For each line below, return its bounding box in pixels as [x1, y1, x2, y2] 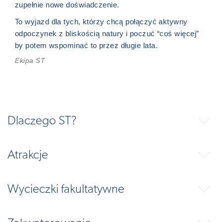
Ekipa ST [15, 56, 45, 65]
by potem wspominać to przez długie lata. [15, 41, 160, 50]
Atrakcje [7, 149, 48, 162]
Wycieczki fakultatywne [7, 183, 124, 196]
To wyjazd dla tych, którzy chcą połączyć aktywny [15, 17, 188, 26]
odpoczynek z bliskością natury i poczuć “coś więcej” [15, 29, 199, 38]
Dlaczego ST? [7, 114, 77, 127]
